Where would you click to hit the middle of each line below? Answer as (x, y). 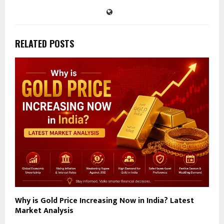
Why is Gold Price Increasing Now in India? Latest (104, 200)
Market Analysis (44, 210)
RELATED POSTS (44, 44)
